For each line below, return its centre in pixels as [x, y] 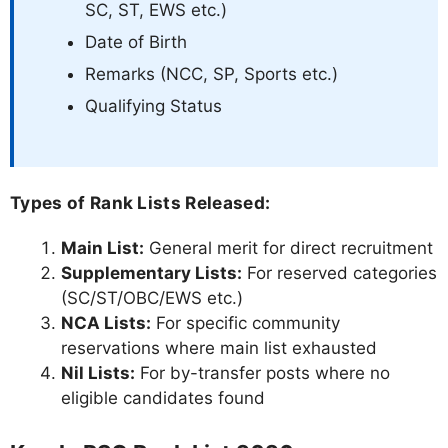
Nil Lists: [98, 373]
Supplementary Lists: [151, 273]
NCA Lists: [106, 323]
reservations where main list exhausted [219, 348]
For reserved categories [339, 273]
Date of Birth [136, 41]
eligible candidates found [163, 398]
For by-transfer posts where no [262, 373]
